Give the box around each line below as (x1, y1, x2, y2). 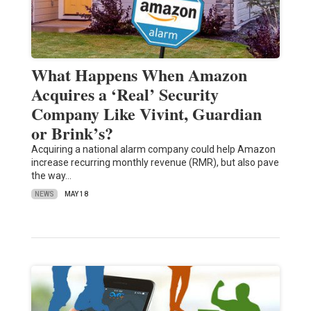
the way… (31, 170, 72, 182)
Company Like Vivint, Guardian (31, 101, 262, 126)
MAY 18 (64, 190, 88, 199)
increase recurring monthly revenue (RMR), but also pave (31, 157, 279, 169)
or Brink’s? (31, 121, 113, 146)
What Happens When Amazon (31, 62, 247, 87)
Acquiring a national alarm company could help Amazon (31, 144, 276, 155)
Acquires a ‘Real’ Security (31, 82, 219, 107)
